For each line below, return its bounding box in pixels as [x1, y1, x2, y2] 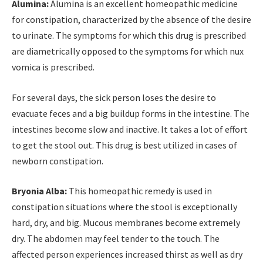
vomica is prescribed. [12, 61, 95, 73]
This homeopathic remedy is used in [67, 185, 212, 197]
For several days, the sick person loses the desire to [12, 91, 216, 103]
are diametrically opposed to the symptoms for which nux [12, 45, 244, 58]
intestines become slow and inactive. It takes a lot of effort [12, 123, 248, 135]
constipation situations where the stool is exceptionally [12, 201, 237, 213]
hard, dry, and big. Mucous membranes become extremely [12, 217, 240, 229]
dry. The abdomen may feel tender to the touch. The [12, 232, 220, 245]
